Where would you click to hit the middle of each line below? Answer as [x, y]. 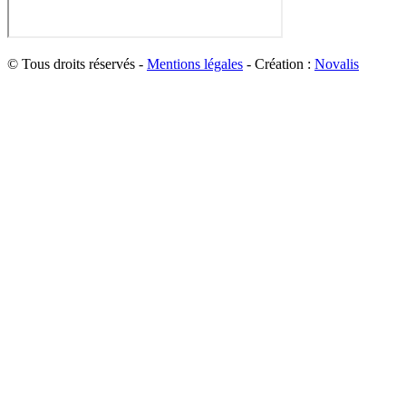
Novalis [337, 64]
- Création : [279, 64]
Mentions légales [195, 64]
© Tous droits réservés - [77, 64]
